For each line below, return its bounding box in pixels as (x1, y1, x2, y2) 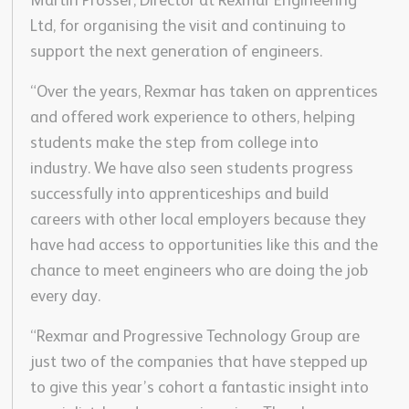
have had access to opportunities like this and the (29, 237, 378, 255)
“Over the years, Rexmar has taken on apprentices (29, 84, 378, 101)
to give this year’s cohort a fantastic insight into (29, 380, 369, 397)
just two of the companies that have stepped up (29, 354, 368, 372)
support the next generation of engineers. (29, 44, 322, 61)
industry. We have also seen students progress (29, 161, 353, 178)
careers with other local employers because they (29, 212, 366, 229)
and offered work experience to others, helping (29, 110, 355, 127)
